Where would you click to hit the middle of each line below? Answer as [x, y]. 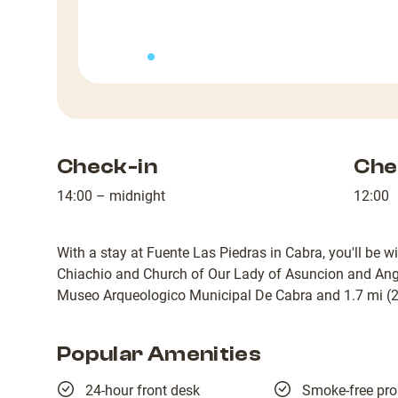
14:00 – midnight [111, 195]
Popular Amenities [159, 354]
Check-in [107, 166]
